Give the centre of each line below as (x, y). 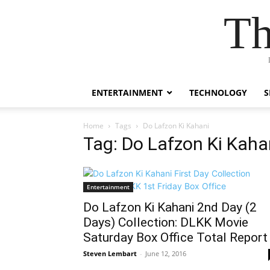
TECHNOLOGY (218, 93)
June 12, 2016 (166, 253)
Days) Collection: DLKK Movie (166, 222)
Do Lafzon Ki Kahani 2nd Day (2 (170, 207)
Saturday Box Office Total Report (175, 237)
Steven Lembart (110, 253)
